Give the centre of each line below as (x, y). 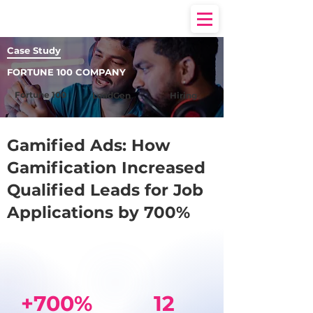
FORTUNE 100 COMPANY (66, 72)
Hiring (183, 95)
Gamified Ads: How (89, 145)
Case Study (34, 50)
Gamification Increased (106, 168)
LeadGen (111, 95)
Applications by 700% (99, 212)
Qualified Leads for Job (105, 190)
